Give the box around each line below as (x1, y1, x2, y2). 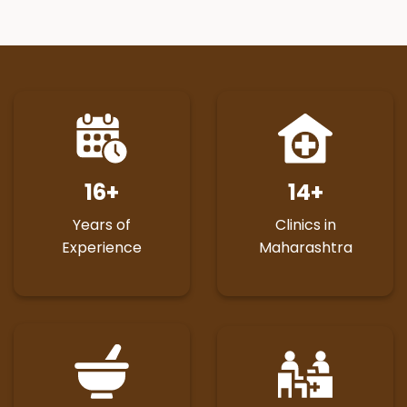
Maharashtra (258, 237, 352, 259)
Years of (73, 214, 131, 236)
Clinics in (274, 214, 336, 236)
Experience (62, 237, 142, 259)
